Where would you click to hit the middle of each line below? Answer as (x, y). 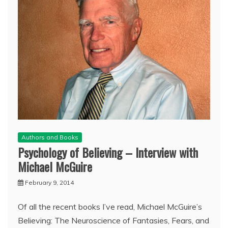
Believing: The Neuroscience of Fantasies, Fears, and (113, 220)
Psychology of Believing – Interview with (108, 152)
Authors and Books (50, 137)
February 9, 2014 (49, 182)
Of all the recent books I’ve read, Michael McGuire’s (110, 206)
